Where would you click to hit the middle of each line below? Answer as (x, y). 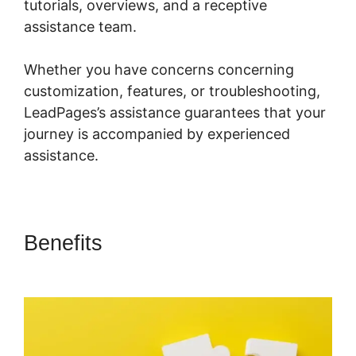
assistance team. (80, 27)
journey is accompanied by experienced (157, 134)
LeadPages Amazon (205, 244)
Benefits (66, 244)
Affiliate (60, 269)
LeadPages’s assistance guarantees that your (175, 113)
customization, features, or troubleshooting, (172, 91)
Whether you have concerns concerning (159, 70)
